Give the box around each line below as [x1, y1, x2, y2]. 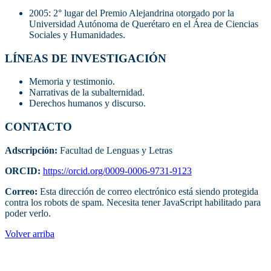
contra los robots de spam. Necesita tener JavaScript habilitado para [5, 197, 261, 207]
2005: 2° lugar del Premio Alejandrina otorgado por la [29, 7, 234, 18]
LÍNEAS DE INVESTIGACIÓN [5, 51, 166, 65]
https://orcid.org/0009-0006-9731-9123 [43, 165, 192, 176]
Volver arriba [5, 228, 54, 239]
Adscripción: [5, 145, 57, 155]
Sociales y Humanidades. [29, 29, 125, 40]
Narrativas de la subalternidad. [29, 87, 145, 98]
